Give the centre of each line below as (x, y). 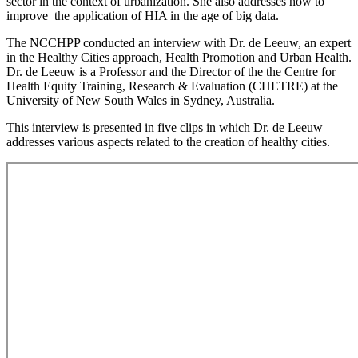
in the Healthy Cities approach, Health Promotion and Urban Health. (179, 57)
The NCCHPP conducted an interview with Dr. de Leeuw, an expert (179, 42)
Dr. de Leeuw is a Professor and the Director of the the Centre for (171, 71)
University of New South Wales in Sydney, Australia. (141, 100)
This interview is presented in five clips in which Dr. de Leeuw (165, 127)
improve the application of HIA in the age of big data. (143, 15)
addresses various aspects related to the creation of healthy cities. (168, 141)
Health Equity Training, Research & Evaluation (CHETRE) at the (172, 86)
